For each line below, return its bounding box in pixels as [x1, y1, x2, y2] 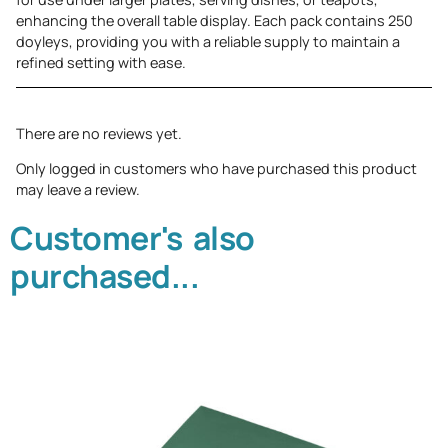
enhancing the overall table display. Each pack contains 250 [16, 11, 413, 31]
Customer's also [10, 216, 255, 261]
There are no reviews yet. [16, 123, 182, 143]
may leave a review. [16, 179, 140, 199]
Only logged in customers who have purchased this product [16, 158, 417, 178]
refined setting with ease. [16, 53, 186, 73]
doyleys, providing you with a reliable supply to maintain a [16, 32, 400, 52]
